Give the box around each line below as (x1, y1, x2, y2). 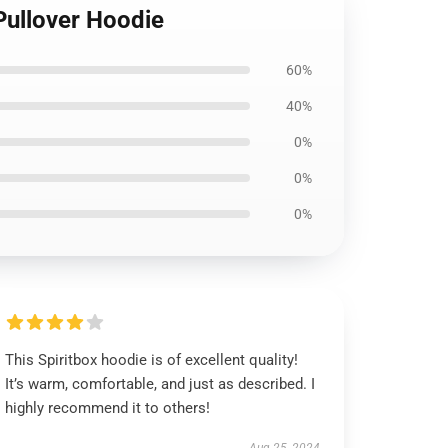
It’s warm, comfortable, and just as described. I (5, 375, 316, 393)
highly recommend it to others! (5, 399, 211, 417)
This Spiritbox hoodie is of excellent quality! (5, 351, 299, 369)
